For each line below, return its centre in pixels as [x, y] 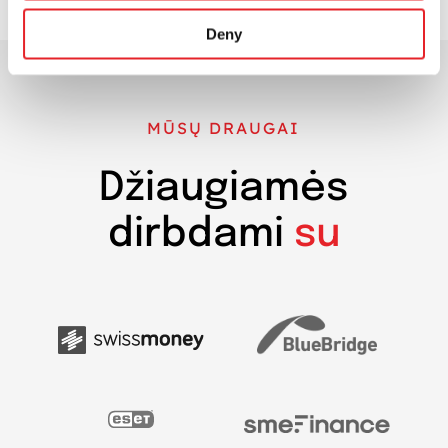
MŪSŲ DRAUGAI [224, 127]
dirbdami [200, 234]
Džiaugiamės [224, 188]
